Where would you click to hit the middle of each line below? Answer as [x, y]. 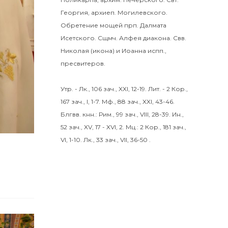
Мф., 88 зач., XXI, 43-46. [138, 102]
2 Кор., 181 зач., [163, 127]
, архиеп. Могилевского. [128, 12]
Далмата [153, 25]
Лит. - [156, 89]
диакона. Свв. [164, 38]
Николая [75, 51]
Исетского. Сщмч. [90, 38]
